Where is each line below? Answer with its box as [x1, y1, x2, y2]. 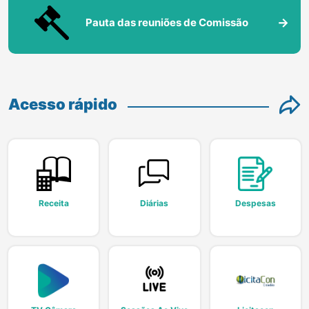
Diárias [140, 197, 169, 208]
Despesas [235, 197, 276, 208]
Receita [38, 197, 69, 208]
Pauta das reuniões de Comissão [86, 15, 248, 29]
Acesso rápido [8, 94, 117, 113]
